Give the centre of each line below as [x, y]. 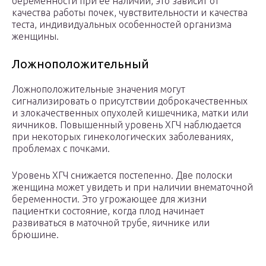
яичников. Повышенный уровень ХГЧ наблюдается [126, 125]
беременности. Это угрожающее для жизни [109, 199]
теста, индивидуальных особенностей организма [122, 25]
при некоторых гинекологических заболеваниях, [123, 137]
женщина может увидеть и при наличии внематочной [132, 187]
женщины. [35, 37]
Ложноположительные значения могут [99, 89]
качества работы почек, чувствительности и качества [130, 13]
